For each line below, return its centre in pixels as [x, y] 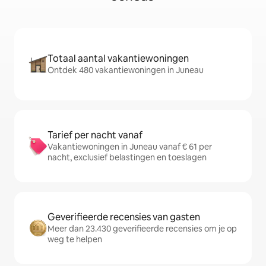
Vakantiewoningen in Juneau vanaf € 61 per [130, 147]
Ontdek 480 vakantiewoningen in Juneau [126, 70]
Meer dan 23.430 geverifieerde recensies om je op [142, 229]
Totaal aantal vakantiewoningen [118, 59]
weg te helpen [75, 240]
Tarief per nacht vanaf [95, 135]
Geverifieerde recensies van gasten [124, 217]
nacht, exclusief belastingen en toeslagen [127, 158]
